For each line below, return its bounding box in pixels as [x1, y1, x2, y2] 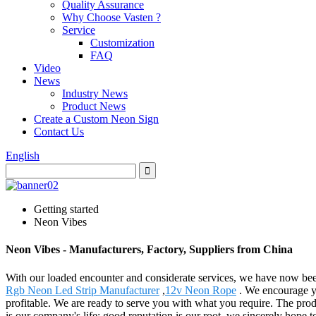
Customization [90, 37, 154, 49]
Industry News [62, 87, 128, 99]
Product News [62, 100, 126, 112]
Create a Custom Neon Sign [34, 113, 159, 125]
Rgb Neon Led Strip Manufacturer [6, 284, 159, 296]
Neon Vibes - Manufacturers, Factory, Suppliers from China [6, 243, 293, 256]
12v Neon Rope [165, 284, 236, 296]
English [6, 150, 39, 162]
